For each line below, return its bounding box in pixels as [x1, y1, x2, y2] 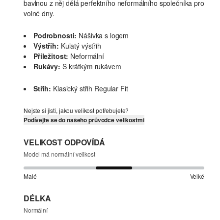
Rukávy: [33, 61, 60, 72]
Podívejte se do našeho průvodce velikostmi [24, 115, 144, 125]
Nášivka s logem [79, 30, 129, 41]
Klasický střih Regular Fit [53, 83, 128, 94]
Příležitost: [33, 51, 69, 61]
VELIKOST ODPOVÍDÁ [24, 137, 105, 148]
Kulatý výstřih [60, 41, 101, 51]
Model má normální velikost [24, 150, 95, 159]
